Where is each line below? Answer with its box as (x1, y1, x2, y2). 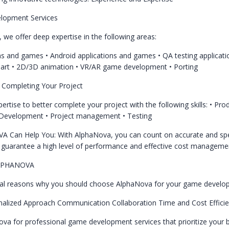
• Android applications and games (45, 51, 158, 60)
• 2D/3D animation (11, 62, 76, 72)
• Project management (45, 111, 123, 121)
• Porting (169, 62, 198, 72)
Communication (57, 198, 112, 208)
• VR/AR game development (75, 62, 169, 72)
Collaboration (111, 198, 158, 208)
